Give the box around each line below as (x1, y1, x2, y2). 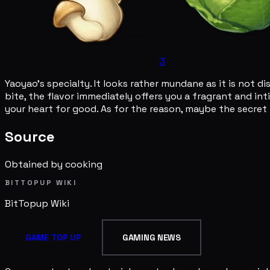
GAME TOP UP (25, 231, 81, 243)
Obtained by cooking (5, 157, 102, 171)
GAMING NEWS (122, 231, 181, 243)
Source (5, 127, 55, 146)
